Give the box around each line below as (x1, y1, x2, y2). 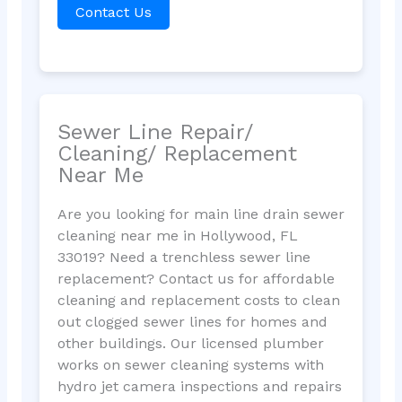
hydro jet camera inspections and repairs (57, 378, 342, 396)
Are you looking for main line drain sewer (57, 205, 345, 223)
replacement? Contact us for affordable (57, 270, 335, 288)
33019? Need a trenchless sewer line (57, 249, 310, 267)
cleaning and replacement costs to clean (57, 292, 340, 310)
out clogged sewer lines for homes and (57, 313, 328, 331)
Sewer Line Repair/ (57, 119, 253, 145)
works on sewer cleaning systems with (57, 356, 324, 374)
